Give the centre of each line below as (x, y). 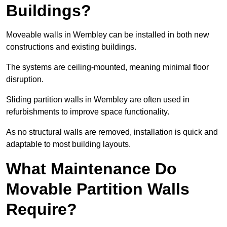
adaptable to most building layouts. (68, 144)
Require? (42, 210)
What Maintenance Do (91, 169)
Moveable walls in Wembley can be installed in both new (108, 35)
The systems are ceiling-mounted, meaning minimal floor (107, 67)
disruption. (25, 80)
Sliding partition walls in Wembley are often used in (98, 100)
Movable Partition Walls (98, 189)
